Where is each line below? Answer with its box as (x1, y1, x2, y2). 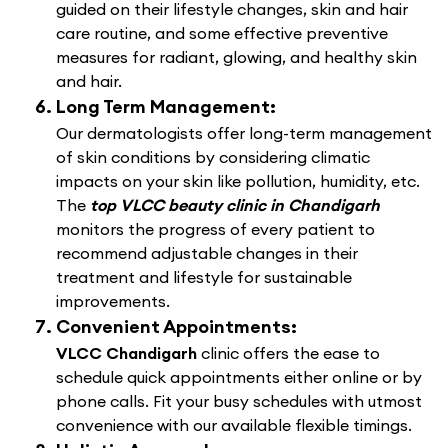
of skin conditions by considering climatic (56, 147, 370, 167)
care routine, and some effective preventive (56, 23, 388, 43)
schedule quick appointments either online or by (56, 367, 422, 387)
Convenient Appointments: (56, 315, 297, 338)
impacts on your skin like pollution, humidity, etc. (56, 171, 420, 191)
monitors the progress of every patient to (56, 219, 375, 239)
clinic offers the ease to (201, 343, 380, 363)
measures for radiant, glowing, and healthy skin (56, 47, 417, 67)
